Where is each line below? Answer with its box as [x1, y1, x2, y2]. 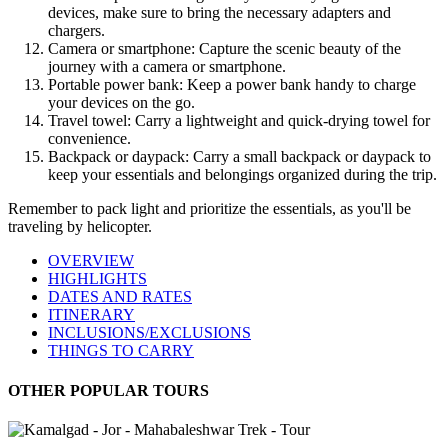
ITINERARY [48, 306, 135, 324]
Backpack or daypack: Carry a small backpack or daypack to [48, 148, 431, 166]
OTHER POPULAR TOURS [8, 381, 209, 399]
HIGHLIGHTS [48, 270, 147, 288]
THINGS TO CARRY [48, 342, 194, 360]
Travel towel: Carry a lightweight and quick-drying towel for [48, 112, 430, 130]
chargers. [48, 22, 105, 40]
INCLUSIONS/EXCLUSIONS [48, 324, 251, 342]
